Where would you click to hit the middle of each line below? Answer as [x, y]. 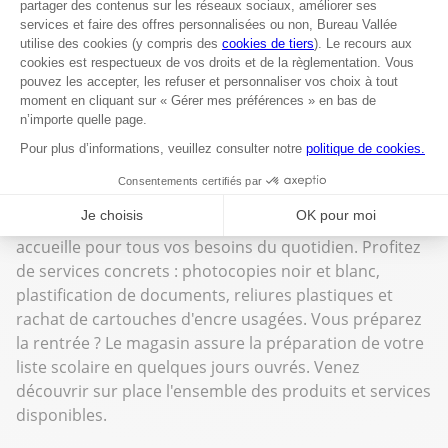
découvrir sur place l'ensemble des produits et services [223, 390]
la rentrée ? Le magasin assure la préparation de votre [220, 342]
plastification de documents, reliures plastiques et [204, 294]
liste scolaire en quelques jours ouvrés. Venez [187, 366]
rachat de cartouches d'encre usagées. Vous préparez [218, 318]
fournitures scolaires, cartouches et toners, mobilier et [222, 174]
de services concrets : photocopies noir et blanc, [198, 270]
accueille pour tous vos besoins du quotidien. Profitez [218, 246]
